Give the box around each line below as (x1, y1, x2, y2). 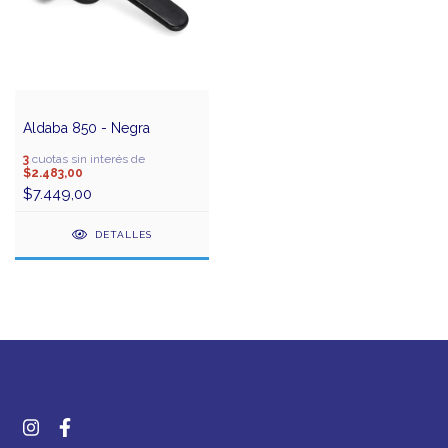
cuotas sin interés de (29, 152, 145, 167)
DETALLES (94, 229, 152, 241)
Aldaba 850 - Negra (23, 120, 150, 137)
